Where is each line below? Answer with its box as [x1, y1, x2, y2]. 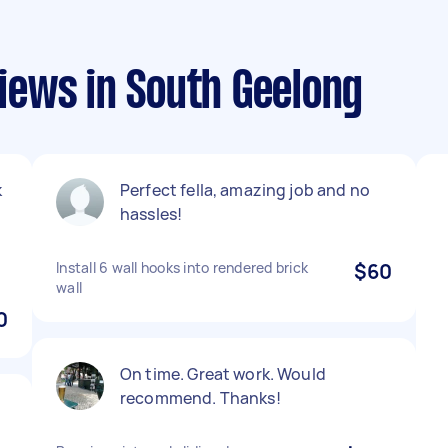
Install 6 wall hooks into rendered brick [56, 258, 308, 277]
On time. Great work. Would [120, 363, 326, 385]
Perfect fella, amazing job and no [120, 179, 370, 201]
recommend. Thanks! [120, 387, 281, 409]
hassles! [120, 203, 183, 225]
